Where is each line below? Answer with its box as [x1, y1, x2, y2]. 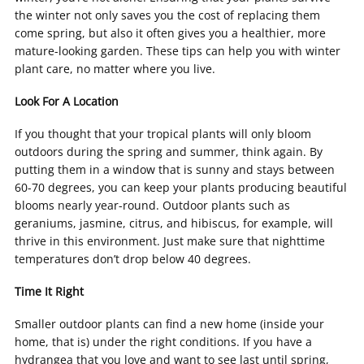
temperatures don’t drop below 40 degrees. [15, 251, 251, 266]
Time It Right [15, 284, 84, 299]
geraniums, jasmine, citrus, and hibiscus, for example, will [15, 215, 333, 231]
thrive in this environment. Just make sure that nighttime [15, 233, 325, 249]
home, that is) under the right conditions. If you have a [15, 334, 312, 349]
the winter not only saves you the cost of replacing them [15, 7, 320, 23]
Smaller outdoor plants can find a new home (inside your [15, 316, 324, 331]
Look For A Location [15, 93, 119, 109]
